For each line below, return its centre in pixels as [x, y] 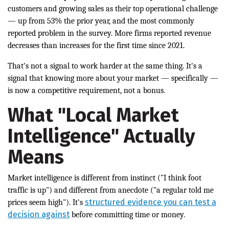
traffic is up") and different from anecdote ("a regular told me [111, 190]
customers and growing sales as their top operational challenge [113, 9]
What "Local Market [93, 115]
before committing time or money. [127, 215]
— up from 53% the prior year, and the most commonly [101, 21]
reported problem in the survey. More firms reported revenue [109, 33]
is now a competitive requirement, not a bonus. [86, 91]
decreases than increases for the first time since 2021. [96, 46]
